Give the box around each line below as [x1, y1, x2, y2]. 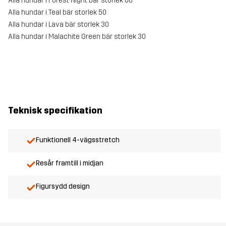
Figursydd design [36, 182, 90, 191]
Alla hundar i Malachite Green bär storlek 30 [8, 32, 146, 41]
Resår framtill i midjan [36, 159, 103, 168]
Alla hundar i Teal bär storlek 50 [8, 8, 106, 17]
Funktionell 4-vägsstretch [36, 135, 120, 144]
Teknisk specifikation [8, 105, 102, 117]
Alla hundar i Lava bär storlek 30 [8, 20, 109, 29]
